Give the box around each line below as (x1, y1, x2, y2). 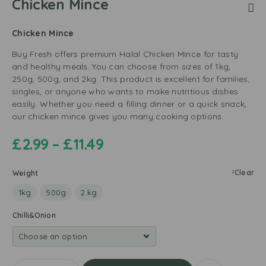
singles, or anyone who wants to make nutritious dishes (12, 86, 239, 97)
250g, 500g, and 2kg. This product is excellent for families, (12, 74, 250, 84)
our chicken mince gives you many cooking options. (12, 111, 224, 122)
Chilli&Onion (12, 211, 56, 220)
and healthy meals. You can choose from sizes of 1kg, (12, 61, 231, 72)
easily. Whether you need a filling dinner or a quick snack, (12, 99, 247, 109)
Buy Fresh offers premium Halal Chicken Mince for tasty (12, 49, 239, 59)
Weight (12, 169, 39, 178)
